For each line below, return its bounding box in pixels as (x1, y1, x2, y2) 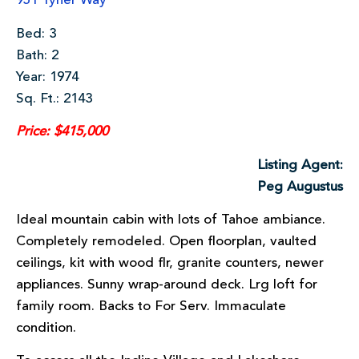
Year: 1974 (16, 70, 79, 84)
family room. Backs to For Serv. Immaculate (16, 299, 286, 313)
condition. (16, 321, 76, 335)
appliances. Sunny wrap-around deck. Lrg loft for (16, 277, 317, 292)
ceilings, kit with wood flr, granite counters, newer (16, 256, 324, 270)
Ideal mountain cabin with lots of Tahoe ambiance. (16, 212, 325, 227)
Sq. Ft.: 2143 (16, 91, 92, 106)
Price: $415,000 (16, 125, 108, 139)
